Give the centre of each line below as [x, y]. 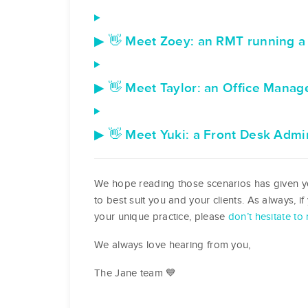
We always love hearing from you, [173, 244]
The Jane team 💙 [135, 273]
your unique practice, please [161, 216]
